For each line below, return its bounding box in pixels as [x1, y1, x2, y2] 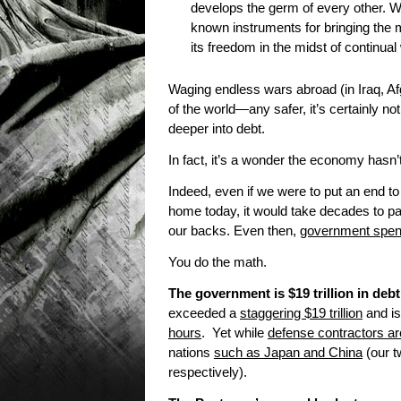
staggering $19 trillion [240, 306, 363, 321]
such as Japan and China [214, 346, 363, 361]
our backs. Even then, [168, 224, 300, 239]
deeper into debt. [168, 122, 265, 137]
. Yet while [201, 326, 268, 341]
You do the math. [168, 255, 267, 270]
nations [168, 346, 214, 361]
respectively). [168, 365, 247, 380]
